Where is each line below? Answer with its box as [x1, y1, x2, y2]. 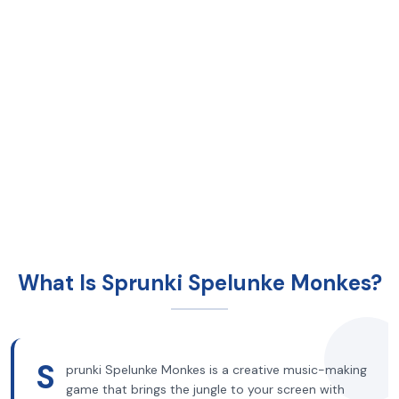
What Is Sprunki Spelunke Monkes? [17, 269, 382, 297]
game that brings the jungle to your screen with [66, 381, 345, 397]
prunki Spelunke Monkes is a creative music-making [66, 362, 367, 378]
